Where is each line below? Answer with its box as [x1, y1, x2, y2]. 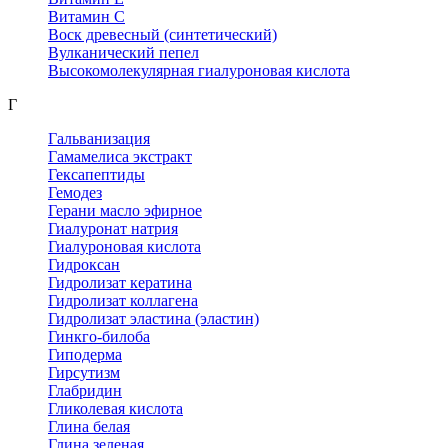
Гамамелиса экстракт [48, 147, 192, 165]
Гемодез [48, 183, 102, 201]
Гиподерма [48, 345, 122, 363]
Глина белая [48, 417, 130, 435]
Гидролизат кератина [48, 273, 192, 291]
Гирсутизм [48, 363, 120, 381]
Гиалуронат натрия [48, 219, 178, 237]
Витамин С [48, 7, 125, 25]
